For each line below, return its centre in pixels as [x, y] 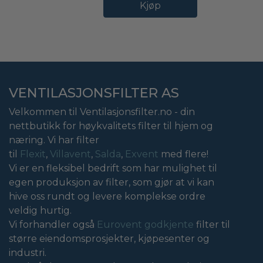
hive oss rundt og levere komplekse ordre [107, 196]
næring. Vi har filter [54, 140]
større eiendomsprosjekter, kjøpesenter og [109, 238]
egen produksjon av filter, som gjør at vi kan [112, 182]
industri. [28, 252]
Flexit [33, 154]
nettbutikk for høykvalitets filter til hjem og [111, 126]
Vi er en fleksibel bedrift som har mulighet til [113, 168]
